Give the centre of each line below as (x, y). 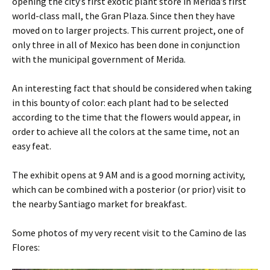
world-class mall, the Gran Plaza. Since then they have (124, 15)
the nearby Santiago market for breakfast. (99, 203)
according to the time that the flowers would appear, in (126, 117)
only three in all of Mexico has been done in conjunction (126, 44)
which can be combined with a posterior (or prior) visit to (129, 189)
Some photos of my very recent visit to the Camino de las (129, 232)
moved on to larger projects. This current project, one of (128, 30)
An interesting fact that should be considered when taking (132, 88)
